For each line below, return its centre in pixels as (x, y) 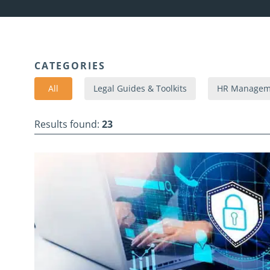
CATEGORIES (70, 66)
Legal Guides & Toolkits (140, 88)
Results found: (68, 124)
